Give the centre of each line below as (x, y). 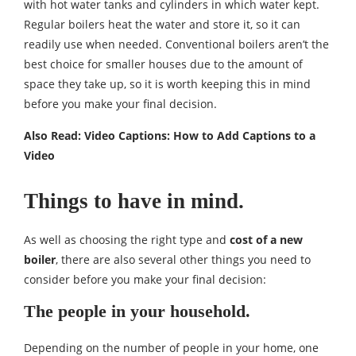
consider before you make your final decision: (145, 280)
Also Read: (54, 136)
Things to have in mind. (134, 201)
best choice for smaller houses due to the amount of (163, 64)
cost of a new (266, 240)
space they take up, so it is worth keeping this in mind (167, 84)
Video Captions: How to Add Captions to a (200, 136)
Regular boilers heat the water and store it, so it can (162, 25)
